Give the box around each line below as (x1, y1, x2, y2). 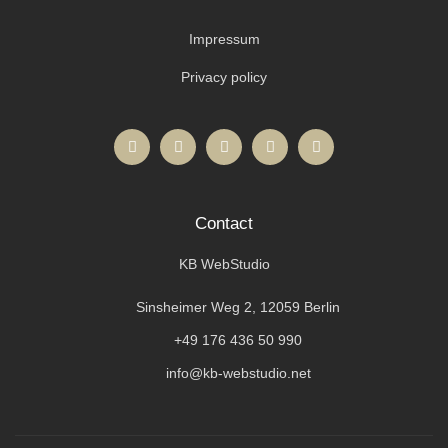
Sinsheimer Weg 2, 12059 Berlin (136, 298, 341, 315)
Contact (195, 213, 253, 233)
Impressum (188, 30, 260, 47)
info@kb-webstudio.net (165, 364, 311, 381)
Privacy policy (181, 68, 267, 85)
